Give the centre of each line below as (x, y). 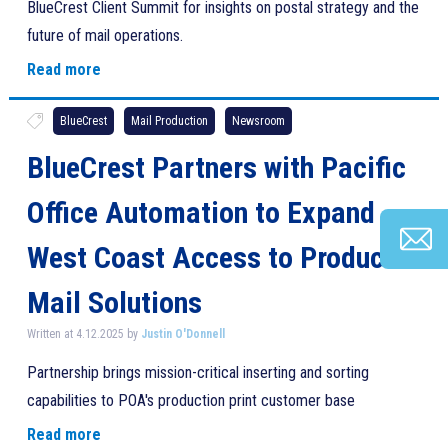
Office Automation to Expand (200, 212)
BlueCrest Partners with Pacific (216, 167)
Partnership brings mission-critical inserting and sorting (197, 372)
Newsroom (258, 121)
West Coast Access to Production (228, 257)
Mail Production (169, 121)
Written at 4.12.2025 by (83, 334)
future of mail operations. (104, 35)
